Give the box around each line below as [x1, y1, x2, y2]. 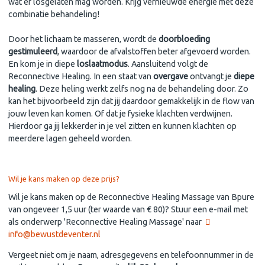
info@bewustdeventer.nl [8, 230, 101, 240]
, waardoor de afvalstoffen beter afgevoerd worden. [57, 47, 251, 57]
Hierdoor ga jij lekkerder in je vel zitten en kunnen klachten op [8, 121, 237, 131]
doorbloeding [159, 34, 210, 44]
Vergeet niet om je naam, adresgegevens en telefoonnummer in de [8, 250, 254, 260]
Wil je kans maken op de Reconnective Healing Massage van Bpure [8, 192, 254, 202]
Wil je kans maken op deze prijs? [8, 174, 119, 183]
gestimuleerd [8, 47, 57, 57]
